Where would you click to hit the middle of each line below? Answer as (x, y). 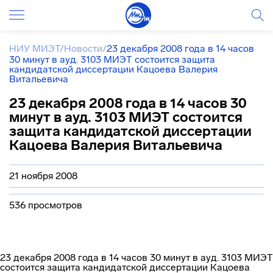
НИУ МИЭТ (34, 48)
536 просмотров (46, 205)
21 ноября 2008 (43, 176)
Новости (83, 48)
